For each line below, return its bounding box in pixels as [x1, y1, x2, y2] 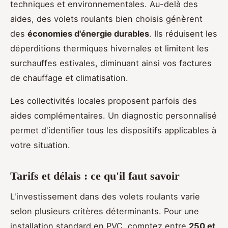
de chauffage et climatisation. [10, 72, 128, 83]
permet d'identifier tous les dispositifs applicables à [10, 125, 216, 135]
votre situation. [10, 139, 70, 150]
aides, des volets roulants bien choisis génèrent [10, 13, 203, 24]
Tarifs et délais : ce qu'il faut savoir [10, 169, 180, 182]
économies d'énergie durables [27, 28, 149, 39]
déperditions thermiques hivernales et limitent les [10, 43, 209, 53]
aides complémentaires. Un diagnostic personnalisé [10, 110, 217, 121]
